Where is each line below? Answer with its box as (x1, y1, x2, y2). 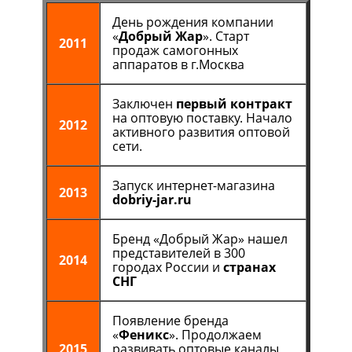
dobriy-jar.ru (112, 191, 192, 208)
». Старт (202, 27, 249, 45)
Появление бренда (112, 312, 229, 329)
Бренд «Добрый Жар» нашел (112, 230, 288, 247)
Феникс (118, 326, 169, 343)
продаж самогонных (112, 42, 238, 59)
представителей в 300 (112, 244, 245, 262)
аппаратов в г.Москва (112, 56, 244, 73)
